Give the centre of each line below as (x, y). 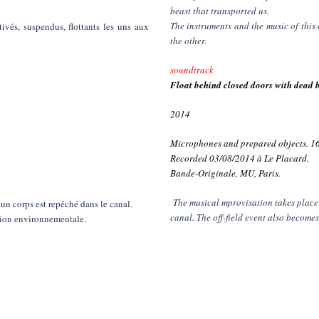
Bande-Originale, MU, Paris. (225, 173)
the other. (188, 41)
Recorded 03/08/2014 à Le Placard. (240, 158)
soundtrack (192, 70)
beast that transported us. (220, 11)
